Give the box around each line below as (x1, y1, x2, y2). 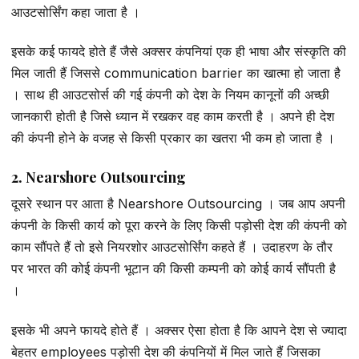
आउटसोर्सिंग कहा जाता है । (11, 3, 140, 20)
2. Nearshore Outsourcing (11, 167, 186, 188)
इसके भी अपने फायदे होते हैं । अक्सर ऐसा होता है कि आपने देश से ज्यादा (11, 321, 347, 338)
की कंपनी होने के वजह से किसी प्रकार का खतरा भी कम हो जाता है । (11, 130, 335, 147)
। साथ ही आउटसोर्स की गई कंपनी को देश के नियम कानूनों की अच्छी (11, 87, 329, 103)
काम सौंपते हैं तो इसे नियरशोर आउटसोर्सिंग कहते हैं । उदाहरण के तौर (11, 239, 333, 256)
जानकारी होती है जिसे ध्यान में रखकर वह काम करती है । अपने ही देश (11, 108, 334, 125)
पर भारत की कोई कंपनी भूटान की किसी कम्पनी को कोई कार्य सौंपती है (11, 260, 336, 277)
